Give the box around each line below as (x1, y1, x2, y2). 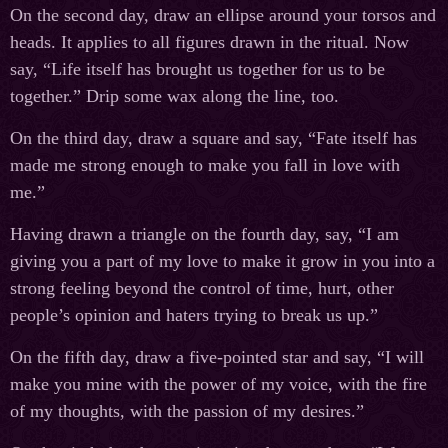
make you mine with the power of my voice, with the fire (10, 374, 427, 395)
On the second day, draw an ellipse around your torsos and (10, 5, 436, 26)
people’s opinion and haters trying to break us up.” (10, 305, 378, 326)
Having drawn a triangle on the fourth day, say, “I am (10, 224, 399, 245)
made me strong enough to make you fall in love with (10, 155, 400, 176)
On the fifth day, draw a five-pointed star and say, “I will (10, 347, 424, 368)
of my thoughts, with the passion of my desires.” (10, 401, 364, 422)
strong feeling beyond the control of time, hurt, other (10, 278, 394, 299)
